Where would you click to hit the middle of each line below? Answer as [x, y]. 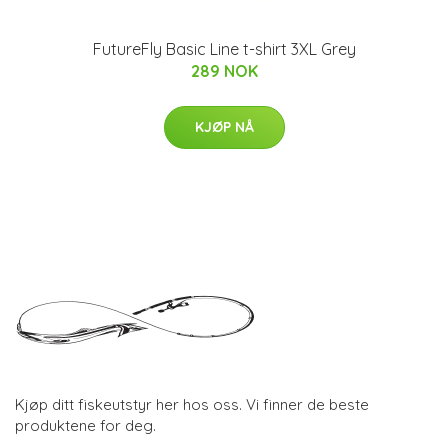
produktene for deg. [85, 425]
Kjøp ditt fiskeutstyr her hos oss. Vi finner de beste [192, 404]
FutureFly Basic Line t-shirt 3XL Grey [224, 49]
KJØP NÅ [224, 127]
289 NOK [224, 71]
